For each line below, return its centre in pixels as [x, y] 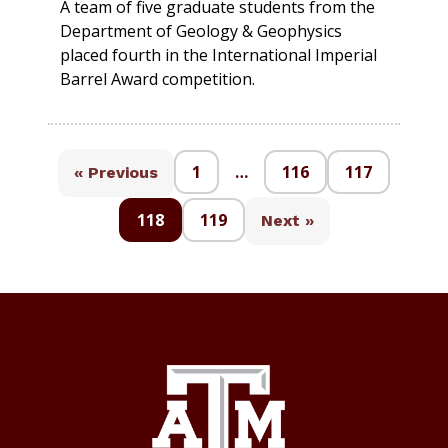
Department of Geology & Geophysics [201, 31]
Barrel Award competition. [157, 79]
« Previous [116, 173]
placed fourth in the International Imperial [218, 55]
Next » [287, 221]
